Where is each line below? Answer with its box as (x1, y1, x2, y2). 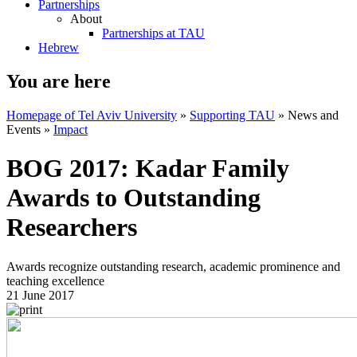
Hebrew (38, 41, 79, 54)
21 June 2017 (6, 288, 74, 302)
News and (288, 108, 339, 122)
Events (6, 122, 41, 136)
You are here (6, 70, 111, 92)
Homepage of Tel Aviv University (6, 108, 177, 122)
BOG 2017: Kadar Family (6, 154, 289, 183)
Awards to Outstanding (6, 183, 261, 213)
